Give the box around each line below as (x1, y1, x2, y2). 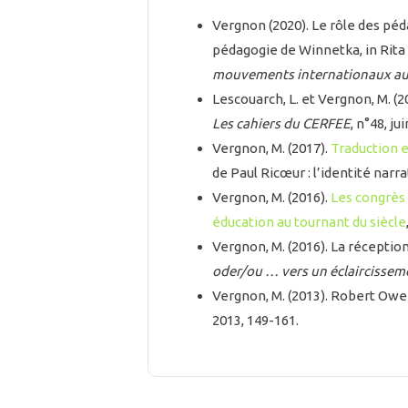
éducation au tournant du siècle (212, 214, 406, 230)
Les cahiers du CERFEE (212, 116, 351, 132)
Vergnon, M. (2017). (212, 140, 331, 157)
